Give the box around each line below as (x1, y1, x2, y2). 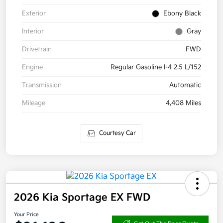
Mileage (22, 99, 45, 107)
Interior (22, 27, 44, 35)
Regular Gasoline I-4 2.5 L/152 (111, 63, 201, 71)
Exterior (22, 9, 46, 17)
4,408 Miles (166, 99, 201, 107)
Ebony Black (163, 9, 201, 17)
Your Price (14, 211, 39, 218)
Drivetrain (22, 45, 52, 53)
